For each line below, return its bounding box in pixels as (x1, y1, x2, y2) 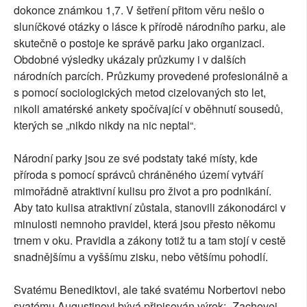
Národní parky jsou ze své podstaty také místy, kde (14, 149, 258, 166)
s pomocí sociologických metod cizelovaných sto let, (14, 84, 266, 100)
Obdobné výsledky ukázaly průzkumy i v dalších (14, 51, 246, 67)
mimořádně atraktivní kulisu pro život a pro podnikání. (14, 182, 271, 199)
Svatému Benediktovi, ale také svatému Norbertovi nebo (14, 281, 286, 297)
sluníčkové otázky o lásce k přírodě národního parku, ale (14, 18, 286, 34)
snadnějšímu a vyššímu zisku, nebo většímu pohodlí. (14, 248, 268, 265)
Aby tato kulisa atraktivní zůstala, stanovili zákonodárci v (14, 199, 286, 215)
